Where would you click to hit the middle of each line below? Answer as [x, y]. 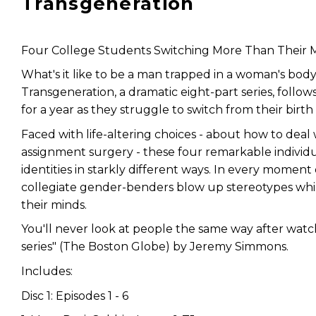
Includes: [47, 271]
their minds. [54, 205]
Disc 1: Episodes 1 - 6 [75, 296]
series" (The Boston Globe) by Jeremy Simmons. [155, 247]
